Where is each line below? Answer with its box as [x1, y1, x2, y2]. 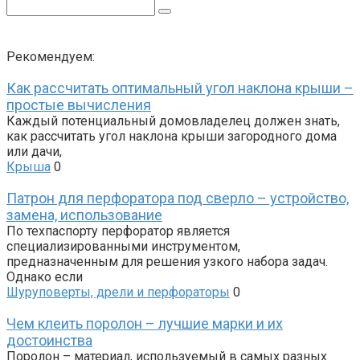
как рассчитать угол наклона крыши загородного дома [6, 129, 337, 145]
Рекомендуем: [6, 49, 95, 65]
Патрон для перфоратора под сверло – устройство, [6, 190, 349, 207]
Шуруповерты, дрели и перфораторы [6, 284, 230, 301]
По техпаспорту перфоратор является [6, 223, 230, 239]
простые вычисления [6, 96, 151, 114]
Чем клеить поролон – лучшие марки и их [6, 315, 283, 333]
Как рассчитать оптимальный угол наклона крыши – [6, 80, 354, 97]
